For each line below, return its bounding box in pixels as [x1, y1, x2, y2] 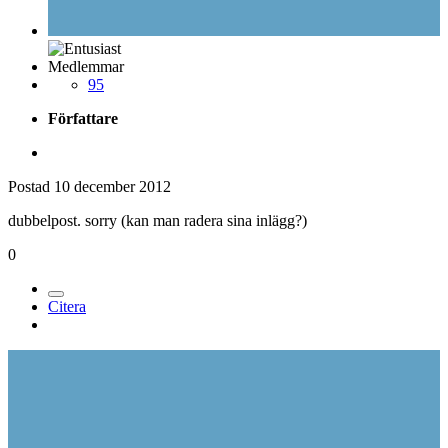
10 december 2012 [54, 177, 171, 195]
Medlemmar [48, 57, 124, 75]
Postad [8, 177, 54, 195]
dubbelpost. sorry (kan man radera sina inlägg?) [8, 211, 307, 229]
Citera [48, 297, 86, 315]
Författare [48, 109, 118, 127]
